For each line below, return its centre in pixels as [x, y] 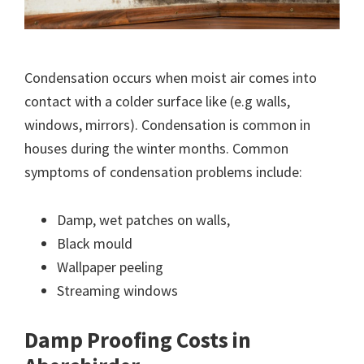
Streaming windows [117, 290]
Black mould [95, 243]
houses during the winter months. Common [156, 148]
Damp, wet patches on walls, [143, 219]
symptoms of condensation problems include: [163, 171]
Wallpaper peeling [110, 266]
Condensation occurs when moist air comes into [171, 77]
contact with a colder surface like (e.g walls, [157, 101]
